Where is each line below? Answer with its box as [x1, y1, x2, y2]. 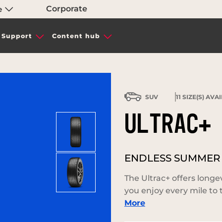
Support [1, 32, 32, 40]
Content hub [52, 32, 100, 40]
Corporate [46, 4, 88, 14]
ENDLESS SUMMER [124, 152, 221, 164]
